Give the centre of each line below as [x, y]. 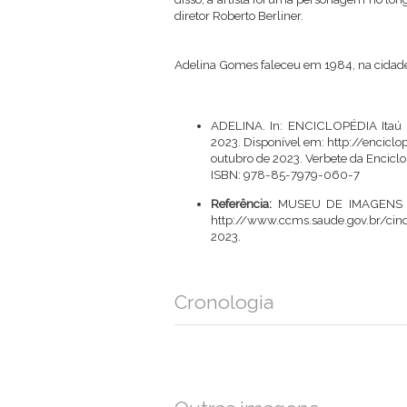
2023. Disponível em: [269, 142]
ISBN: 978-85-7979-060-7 [285, 175]
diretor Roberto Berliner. [239, 15]
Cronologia [224, 302]
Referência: [244, 203]
